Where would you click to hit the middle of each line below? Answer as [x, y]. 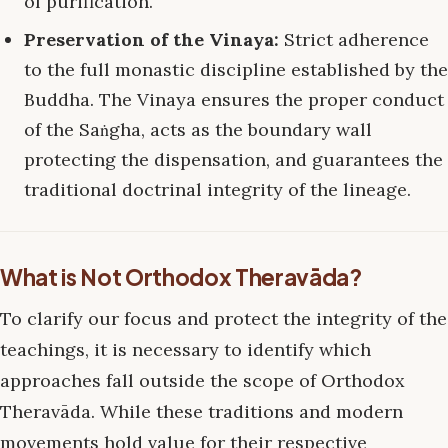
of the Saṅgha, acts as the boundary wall [198, 130]
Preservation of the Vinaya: [151, 40]
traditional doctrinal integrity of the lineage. [217, 190]
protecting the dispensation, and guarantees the [233, 160]
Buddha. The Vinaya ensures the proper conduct [234, 100]
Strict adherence [354, 40]
